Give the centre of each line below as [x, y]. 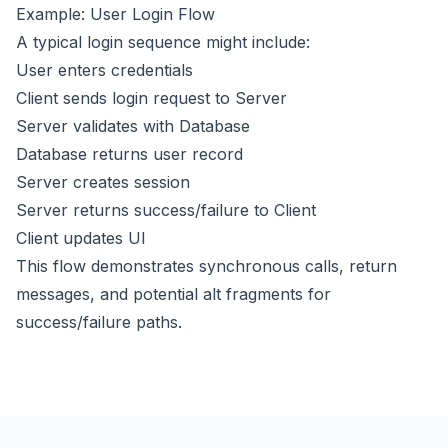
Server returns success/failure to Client [166, 210]
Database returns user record [129, 154]
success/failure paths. [99, 322]
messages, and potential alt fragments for [173, 294]
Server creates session [103, 182]
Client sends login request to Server [151, 98]
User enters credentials [104, 70]
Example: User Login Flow [115, 14]
